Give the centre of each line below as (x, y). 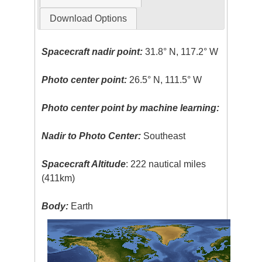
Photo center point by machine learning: (131, 108)
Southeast (163, 136)
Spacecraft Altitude (84, 164)
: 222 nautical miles (166, 164)
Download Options (88, 18)
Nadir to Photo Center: (92, 136)
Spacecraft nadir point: (92, 51)
